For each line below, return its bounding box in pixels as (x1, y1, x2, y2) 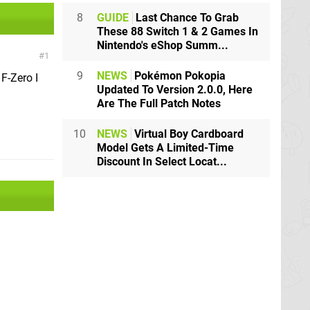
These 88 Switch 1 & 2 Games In (97, 25, 258, 39)
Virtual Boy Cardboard (131, 127, 244, 141)
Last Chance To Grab (133, 11, 239, 25)
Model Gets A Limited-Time (97, 141, 234, 155)
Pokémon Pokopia (131, 69, 226, 83)
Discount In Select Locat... (97, 155, 227, 169)
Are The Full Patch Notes (97, 97, 221, 111)
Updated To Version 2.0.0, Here (97, 83, 253, 97)
